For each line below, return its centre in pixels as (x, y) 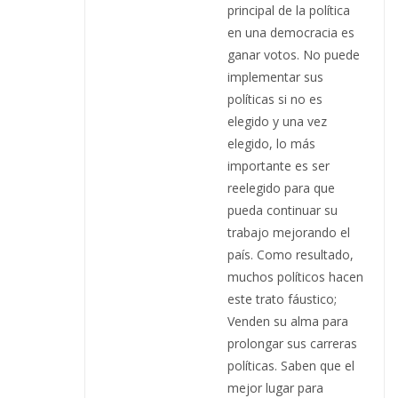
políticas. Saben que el (291, 365)
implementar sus (275, 76)
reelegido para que (281, 187)
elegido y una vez (277, 121)
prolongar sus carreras (292, 343)
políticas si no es (275, 99)
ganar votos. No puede (294, 54)
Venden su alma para (288, 321)
